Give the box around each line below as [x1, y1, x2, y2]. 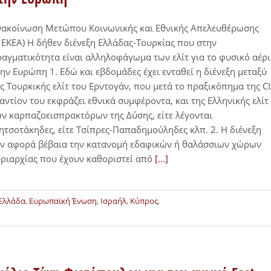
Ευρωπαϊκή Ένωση [29, 195, 97, 206]
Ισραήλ [100, 195, 126, 206]
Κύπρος [130, 195, 158, 206]
